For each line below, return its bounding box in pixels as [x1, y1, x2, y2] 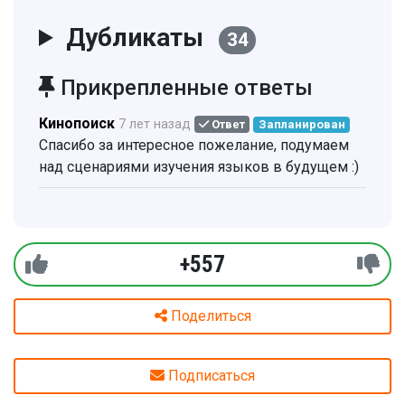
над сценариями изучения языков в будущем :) [39, 158, 359, 175]
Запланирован [258, 118, 345, 131]
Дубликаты [65, 23, 210, 52]
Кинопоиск [39, 115, 115, 132]
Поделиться [170, 307, 251, 325]
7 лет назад [118, 117, 191, 132]
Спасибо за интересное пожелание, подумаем [39, 137, 349, 154]
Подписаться [168, 367, 255, 384]
